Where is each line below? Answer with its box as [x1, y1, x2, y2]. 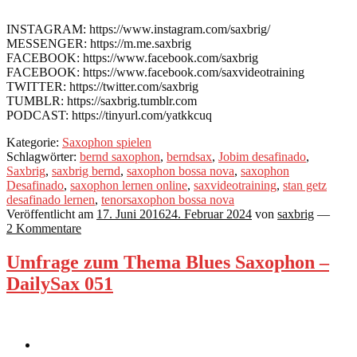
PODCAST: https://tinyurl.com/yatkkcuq [6, 108, 212, 122]
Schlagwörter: [6, 149, 80, 163]
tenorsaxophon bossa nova [101, 192, 234, 206]
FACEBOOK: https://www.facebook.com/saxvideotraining [6, 65, 304, 79]
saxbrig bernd [52, 163, 120, 178]
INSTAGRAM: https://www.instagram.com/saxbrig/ [6, 22, 270, 36]
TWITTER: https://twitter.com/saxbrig [6, 79, 198, 93]
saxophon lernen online [70, 178, 187, 192]
